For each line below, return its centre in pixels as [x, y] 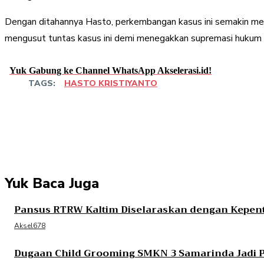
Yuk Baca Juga [52, 183]
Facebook [134, 118]
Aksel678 [30, 225]
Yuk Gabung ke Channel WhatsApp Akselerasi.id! [110, 70]
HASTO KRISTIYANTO [111, 83]
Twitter [199, 118]
